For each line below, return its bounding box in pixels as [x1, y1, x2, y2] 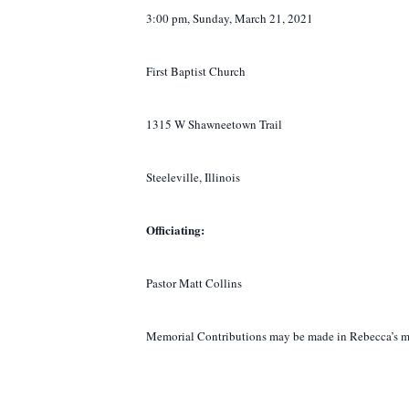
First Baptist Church [146, 63, 246, 79]
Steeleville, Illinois [146, 169, 240, 185]
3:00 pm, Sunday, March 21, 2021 [146, 10, 313, 26]
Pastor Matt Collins [146, 275, 242, 291]
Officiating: [146, 221, 204, 238]
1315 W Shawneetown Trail [146, 116, 282, 132]
